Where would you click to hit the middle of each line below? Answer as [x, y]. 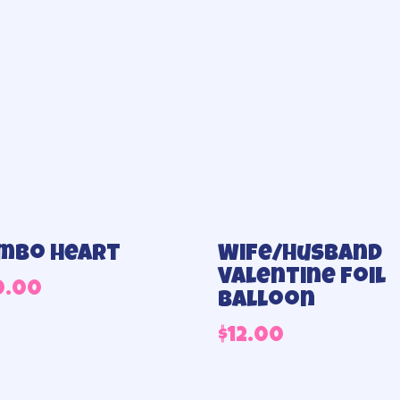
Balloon [267, 302]
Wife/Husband [300, 256]
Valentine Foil [302, 279]
